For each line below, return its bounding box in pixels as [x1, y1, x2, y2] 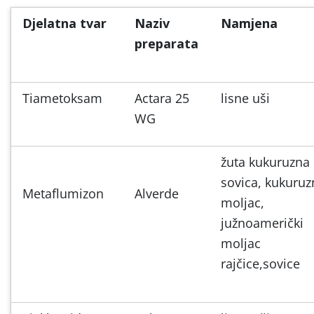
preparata [135, 34, 198, 52]
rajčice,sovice [221, 254, 300, 272]
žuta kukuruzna [221, 153, 310, 170]
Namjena [221, 14, 278, 32]
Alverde [135, 184, 179, 202]
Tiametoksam [22, 89, 102, 107]
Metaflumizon [22, 184, 104, 202]
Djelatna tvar [22, 14, 107, 32]
